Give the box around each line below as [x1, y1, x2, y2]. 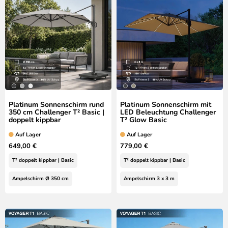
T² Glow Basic [120, 115, 167, 125]
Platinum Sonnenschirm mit [120, 99, 211, 109]
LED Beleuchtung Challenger [120, 107, 216, 117]
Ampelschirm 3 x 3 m [124, 175, 175, 182]
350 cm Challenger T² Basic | [9, 107, 104, 117]
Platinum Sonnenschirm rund [9, 99, 104, 109]
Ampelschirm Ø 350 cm [12, 175, 69, 182]
